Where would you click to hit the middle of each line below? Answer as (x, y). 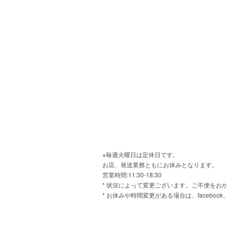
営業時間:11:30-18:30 (132, 174)
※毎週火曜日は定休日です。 (141, 154)
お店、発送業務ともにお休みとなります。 (160, 164)
